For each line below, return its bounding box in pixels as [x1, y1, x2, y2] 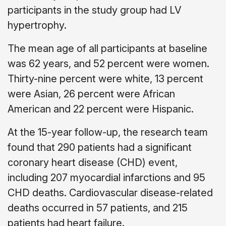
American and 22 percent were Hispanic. [8, 103, 194, 115]
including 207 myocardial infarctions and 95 [8, 172, 205, 184]
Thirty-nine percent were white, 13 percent [8, 73, 203, 85]
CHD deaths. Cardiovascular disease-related [8, 187, 213, 199]
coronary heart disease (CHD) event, [8, 156, 178, 168]
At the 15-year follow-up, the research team [8, 126, 208, 138]
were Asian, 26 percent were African [8, 88, 175, 100]
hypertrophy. [8, 19, 67, 31]
